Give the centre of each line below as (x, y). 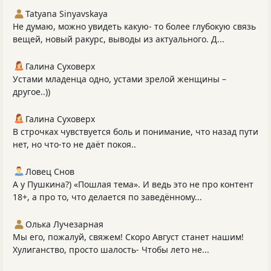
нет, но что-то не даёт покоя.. (74, 145)
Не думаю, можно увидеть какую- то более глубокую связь (134, 27)
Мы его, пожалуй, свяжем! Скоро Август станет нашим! (128, 237)
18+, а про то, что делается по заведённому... (107, 197)
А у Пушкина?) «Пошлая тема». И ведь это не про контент (133, 184)
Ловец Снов (50, 172)
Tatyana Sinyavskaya (67, 14)
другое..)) (31, 92)
